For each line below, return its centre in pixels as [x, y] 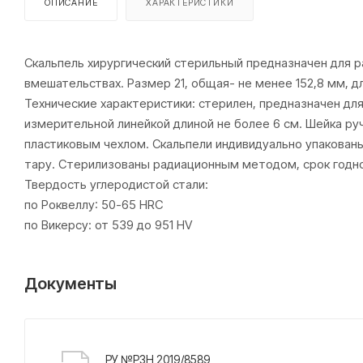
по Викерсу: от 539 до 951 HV [108, 224]
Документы [70, 283]
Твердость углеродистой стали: [116, 184]
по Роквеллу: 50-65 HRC [94, 204]
